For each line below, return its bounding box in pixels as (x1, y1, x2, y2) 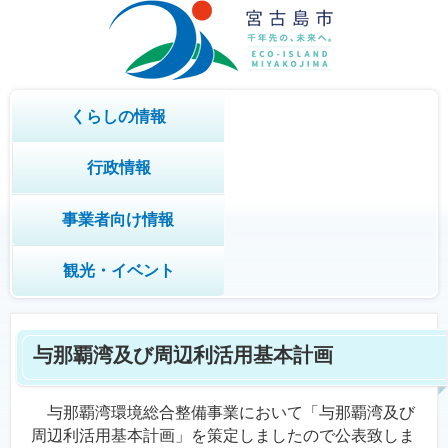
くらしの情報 (69, 108, 166, 125)
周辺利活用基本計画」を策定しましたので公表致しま (31, 427, 415, 444)
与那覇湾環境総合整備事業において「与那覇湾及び (31, 404, 415, 421)
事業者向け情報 (61, 211, 174, 228)
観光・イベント (62, 262, 175, 279)
